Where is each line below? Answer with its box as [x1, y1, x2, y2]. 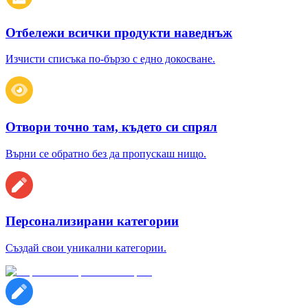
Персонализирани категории [5, 214, 179, 229]
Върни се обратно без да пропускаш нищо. [5, 147, 206, 159]
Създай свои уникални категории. [5, 242, 166, 254]
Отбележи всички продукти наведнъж [5, 25, 232, 40]
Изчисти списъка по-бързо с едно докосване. [5, 53, 215, 65]
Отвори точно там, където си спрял [5, 120, 217, 134]
